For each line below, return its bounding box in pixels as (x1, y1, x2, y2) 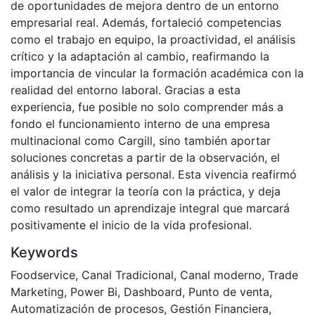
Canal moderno (180, 268, 262, 283)
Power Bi (70, 285, 117, 300)
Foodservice (11, 268, 75, 283)
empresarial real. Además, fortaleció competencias (11, 15, 281, 30)
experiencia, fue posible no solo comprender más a (11, 100, 283, 115)
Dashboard (124, 285, 182, 300)
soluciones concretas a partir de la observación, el (11, 150, 280, 165)
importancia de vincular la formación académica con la (11, 66, 304, 81)
